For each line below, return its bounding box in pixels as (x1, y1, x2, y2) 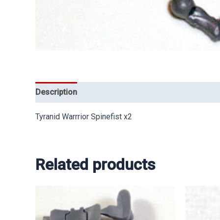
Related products (35, 155, 155, 174)
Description (35, 87, 77, 97)
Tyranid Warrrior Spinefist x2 (35, 112, 132, 122)
